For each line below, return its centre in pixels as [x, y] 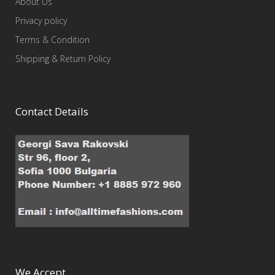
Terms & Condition [52, 40]
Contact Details [52, 111]
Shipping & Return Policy [63, 59]
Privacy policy [41, 21]
